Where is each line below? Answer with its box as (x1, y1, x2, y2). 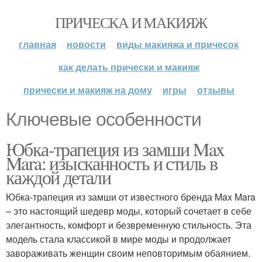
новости (67, 37, 106, 51)
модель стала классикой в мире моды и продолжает (6, 232, 231, 246)
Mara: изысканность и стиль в (6, 150, 218, 175)
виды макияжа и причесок (116, 37, 239, 51)
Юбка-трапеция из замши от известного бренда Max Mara (6, 190, 256, 204)
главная (19, 37, 56, 51)
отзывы (196, 83, 235, 96)
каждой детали (6, 164, 111, 189)
